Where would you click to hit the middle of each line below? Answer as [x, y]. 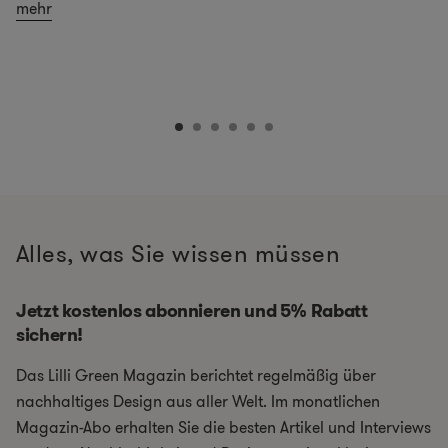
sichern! [50, 335]
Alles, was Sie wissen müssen [178, 254]
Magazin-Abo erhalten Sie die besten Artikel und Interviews [223, 428]
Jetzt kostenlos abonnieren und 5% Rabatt [192, 311]
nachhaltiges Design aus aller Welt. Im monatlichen [198, 402]
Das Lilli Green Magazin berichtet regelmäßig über [196, 376]
